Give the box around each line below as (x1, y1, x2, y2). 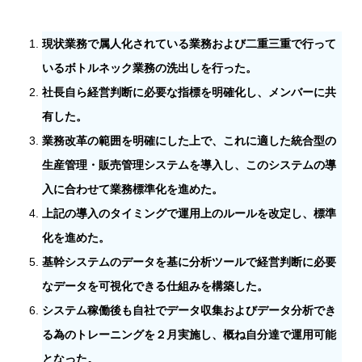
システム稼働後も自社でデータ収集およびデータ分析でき (41, 304, 336, 318)
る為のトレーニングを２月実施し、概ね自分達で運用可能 (41, 328, 336, 342)
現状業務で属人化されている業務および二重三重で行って (41, 37, 336, 51)
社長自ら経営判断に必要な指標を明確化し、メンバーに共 (41, 86, 336, 99)
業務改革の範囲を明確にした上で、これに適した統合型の (41, 134, 336, 148)
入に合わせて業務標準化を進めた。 (41, 183, 223, 196)
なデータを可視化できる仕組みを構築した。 (41, 280, 268, 293)
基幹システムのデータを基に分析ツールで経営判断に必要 (41, 255, 336, 269)
